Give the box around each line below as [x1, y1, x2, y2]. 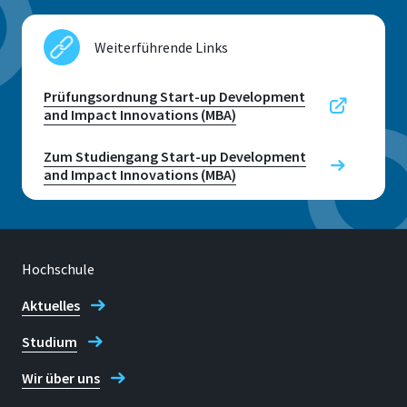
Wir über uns [22, 369, 100, 388]
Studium [22, 333, 77, 352]
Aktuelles [22, 296, 80, 315]
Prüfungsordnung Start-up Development [44, 87, 305, 106]
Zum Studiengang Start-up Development [44, 147, 306, 166]
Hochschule [22, 260, 94, 279]
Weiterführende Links [94, 38, 228, 57]
